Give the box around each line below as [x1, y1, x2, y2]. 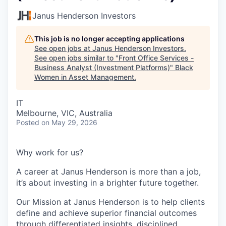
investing [53, 178, 88, 188]
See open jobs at [34, 44, 92, 52]
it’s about [16, 178, 53, 188]
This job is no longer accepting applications [34, 34, 185, 43]
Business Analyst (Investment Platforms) [34, 63, 170, 72]
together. [164, 178, 199, 188]
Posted [16, 118, 39, 127]
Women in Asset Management [34, 73, 134, 81]
